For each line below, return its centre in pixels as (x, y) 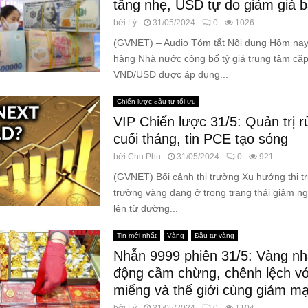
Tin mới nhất (136, 235)
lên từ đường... (145, 208)
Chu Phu (144, 157)
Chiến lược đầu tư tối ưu (156, 101)
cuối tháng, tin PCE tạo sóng (200, 139)
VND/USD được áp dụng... (170, 74)
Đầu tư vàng (214, 235)
